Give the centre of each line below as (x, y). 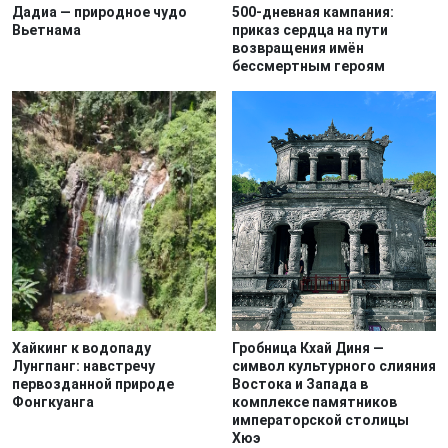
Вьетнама (46, 29)
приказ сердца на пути (310, 29)
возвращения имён (298, 47)
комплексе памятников (314, 401)
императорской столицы (320, 419)
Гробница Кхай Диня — (308, 347)
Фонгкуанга (53, 401)
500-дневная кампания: (313, 11)
